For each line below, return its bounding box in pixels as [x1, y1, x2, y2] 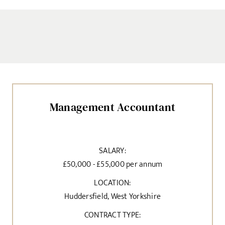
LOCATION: [94, 176, 131, 190]
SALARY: [99, 144, 126, 158]
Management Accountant [49, 99, 176, 115]
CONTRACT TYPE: [84, 208, 141, 222]
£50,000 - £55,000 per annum [62, 157, 163, 171]
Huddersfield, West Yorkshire [64, 189, 161, 203]
